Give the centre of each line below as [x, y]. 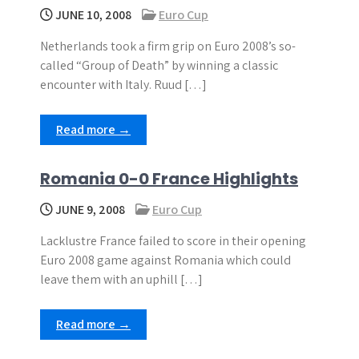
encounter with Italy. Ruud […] [123, 85]
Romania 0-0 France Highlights [169, 179]
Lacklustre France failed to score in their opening [173, 241]
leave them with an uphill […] [121, 279]
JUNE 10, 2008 [92, 15]
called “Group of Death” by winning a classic [159, 65]
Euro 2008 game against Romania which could [165, 260]
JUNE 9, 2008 [89, 210]
